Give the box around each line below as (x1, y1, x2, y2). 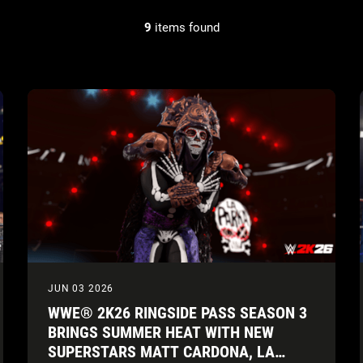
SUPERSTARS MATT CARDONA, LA (48, 341, 275, 361)
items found (151, 20, 220, 35)
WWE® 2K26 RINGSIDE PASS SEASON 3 (48, 302, 307, 322)
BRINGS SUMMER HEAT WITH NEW (48, 322, 274, 342)
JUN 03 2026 (48, 282, 114, 294)
